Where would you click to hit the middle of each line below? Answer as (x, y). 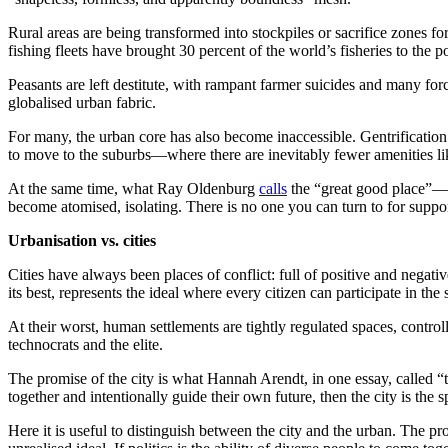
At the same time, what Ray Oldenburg (133, 188)
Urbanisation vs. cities (82, 240)
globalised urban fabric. (82, 102)
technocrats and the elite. (85, 344)
